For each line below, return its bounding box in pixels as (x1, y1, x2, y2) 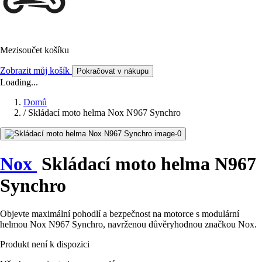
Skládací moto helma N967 (37, 153, 256, 174)
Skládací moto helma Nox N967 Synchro (28, 108, 181, 118)
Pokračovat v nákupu (77, 67, 149, 76)
